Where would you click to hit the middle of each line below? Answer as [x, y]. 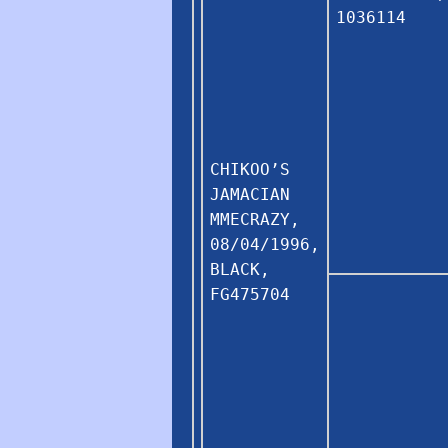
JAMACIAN [250, 194]
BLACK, [240, 269]
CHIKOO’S [250, 169]
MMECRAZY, [255, 219]
